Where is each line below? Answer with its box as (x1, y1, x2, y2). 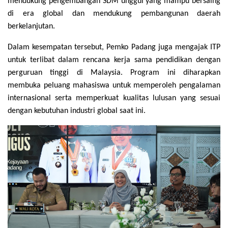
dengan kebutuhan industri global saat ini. (8, 106, 146, 115)
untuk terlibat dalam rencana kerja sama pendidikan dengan (8, 55, 220, 64)
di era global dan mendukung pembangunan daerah (8, 9, 220, 18)
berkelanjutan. (8, 22, 55, 31)
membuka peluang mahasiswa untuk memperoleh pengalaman (8, 81, 220, 90)
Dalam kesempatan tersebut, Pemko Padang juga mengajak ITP (8, 43, 220, 51)
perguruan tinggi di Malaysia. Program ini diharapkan (8, 68, 220, 77)
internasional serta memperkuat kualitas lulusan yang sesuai (8, 94, 220, 102)
